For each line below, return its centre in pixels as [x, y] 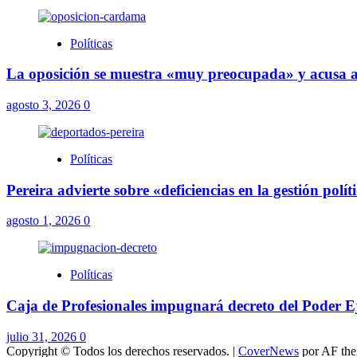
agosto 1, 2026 [45, 221]
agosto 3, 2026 [45, 104]
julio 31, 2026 [43, 336]
